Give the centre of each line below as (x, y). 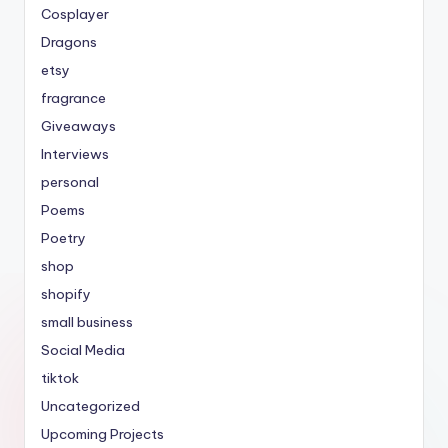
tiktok (60, 378)
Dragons (69, 42)
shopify (66, 294)
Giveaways (78, 126)
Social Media (83, 350)
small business (87, 322)
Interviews (75, 154)
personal (70, 182)
